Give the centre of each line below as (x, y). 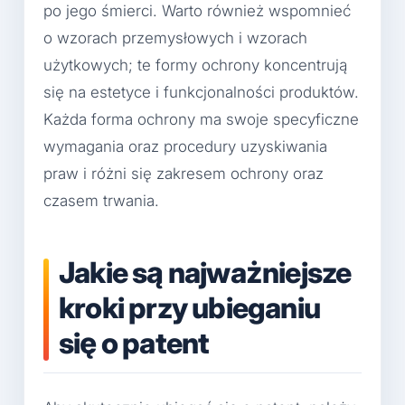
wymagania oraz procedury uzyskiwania (185, 146)
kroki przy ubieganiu (189, 307)
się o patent (134, 343)
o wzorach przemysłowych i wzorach (175, 38)
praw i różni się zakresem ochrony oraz (184, 173)
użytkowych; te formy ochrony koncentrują (195, 65)
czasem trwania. (101, 200)
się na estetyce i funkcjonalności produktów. (201, 92)
